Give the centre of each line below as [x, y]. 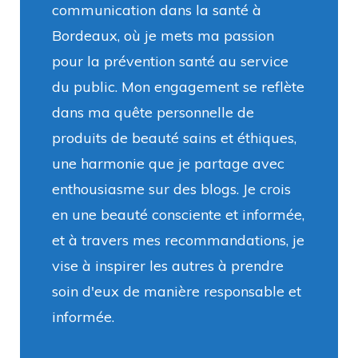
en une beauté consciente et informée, [178, 214]
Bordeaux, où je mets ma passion [163, 35]
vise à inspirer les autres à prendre [168, 265]
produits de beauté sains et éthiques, [174, 137]
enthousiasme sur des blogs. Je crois [171, 189]
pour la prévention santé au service [170, 61]
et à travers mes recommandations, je [178, 240]
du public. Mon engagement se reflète [178, 86]
